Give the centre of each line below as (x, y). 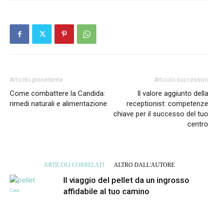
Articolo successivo (181, 80)
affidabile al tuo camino (106, 191)
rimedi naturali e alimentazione (58, 104)
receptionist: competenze (167, 104)
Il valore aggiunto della (173, 94)
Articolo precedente (36, 80)
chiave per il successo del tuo (161, 114)
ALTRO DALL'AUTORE (144, 165)
